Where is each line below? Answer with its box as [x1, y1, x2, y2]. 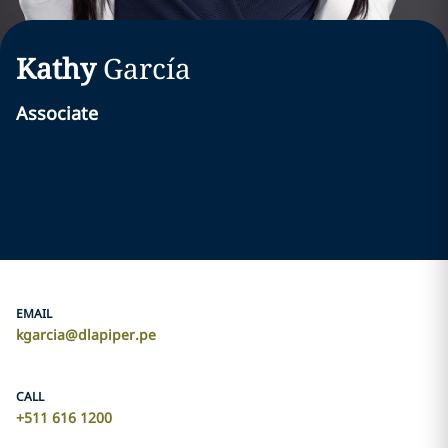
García [103, 49, 191, 87]
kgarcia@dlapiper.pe [16, 325, 156, 344]
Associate [16, 101, 98, 125]
